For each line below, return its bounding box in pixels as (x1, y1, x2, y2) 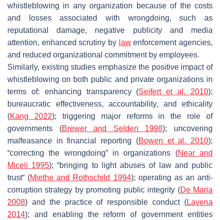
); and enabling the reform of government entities (25, 210, 213, 219)
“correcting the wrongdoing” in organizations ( (7, 148, 178, 157)
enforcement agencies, (131, 38, 213, 47)
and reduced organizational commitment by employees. (7, 50, 199, 59)
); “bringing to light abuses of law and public (49, 161, 213, 169)
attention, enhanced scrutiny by (7, 38, 119, 47)
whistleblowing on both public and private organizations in (7, 75, 213, 83)
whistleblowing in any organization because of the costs (7, 1, 213, 10)
